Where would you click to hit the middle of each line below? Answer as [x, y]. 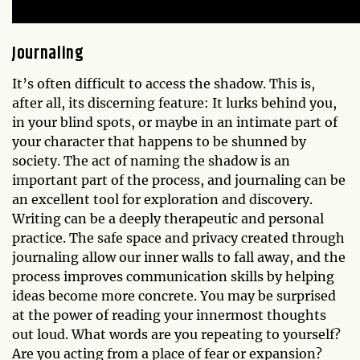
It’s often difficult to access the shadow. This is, [164, 84]
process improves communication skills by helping [173, 276]
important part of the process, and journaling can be [179, 180]
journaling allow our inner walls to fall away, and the [179, 257]
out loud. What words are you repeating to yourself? [176, 334]
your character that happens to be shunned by [159, 141]
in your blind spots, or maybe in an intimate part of [175, 122]
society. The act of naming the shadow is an [151, 161]
